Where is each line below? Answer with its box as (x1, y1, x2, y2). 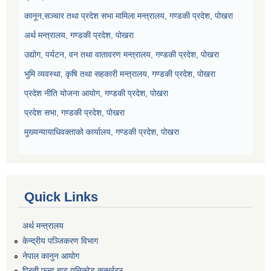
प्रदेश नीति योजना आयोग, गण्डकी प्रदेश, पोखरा (24, 88, 168, 99)
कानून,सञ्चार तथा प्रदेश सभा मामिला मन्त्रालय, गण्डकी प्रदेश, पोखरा (24, 11, 233, 21)
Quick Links (24, 189, 98, 205)
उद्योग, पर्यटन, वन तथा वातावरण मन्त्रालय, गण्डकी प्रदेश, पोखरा (24, 50, 219, 60)
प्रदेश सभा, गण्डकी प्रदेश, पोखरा (24, 108, 125, 118)
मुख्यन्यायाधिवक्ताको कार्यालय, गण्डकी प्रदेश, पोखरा (24, 127, 179, 137)
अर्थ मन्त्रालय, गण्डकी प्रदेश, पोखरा (24, 30, 134, 41)
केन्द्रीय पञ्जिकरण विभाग (22, 235, 98, 246)
